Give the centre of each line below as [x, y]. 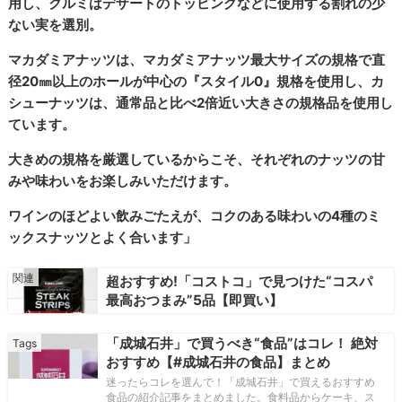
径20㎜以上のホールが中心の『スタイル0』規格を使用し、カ [197, 81]
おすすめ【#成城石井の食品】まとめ [218, 362]
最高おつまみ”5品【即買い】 [194, 301]
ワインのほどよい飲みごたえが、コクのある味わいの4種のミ [195, 215]
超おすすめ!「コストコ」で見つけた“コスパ [239, 282]
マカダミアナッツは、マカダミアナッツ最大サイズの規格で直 [197, 59]
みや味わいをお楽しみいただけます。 [123, 180]
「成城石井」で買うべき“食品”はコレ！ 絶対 [241, 343]
